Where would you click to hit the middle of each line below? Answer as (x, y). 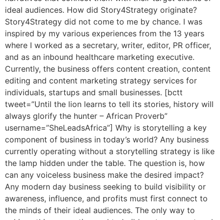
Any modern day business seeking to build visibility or (105, 187)
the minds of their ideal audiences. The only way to (100, 210)
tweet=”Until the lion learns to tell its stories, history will (109, 104)
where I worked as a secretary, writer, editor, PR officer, (108, 45)
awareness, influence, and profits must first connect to (106, 199)
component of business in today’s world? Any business (107, 140)
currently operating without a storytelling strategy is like (110, 151)
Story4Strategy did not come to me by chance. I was (104, 22)
